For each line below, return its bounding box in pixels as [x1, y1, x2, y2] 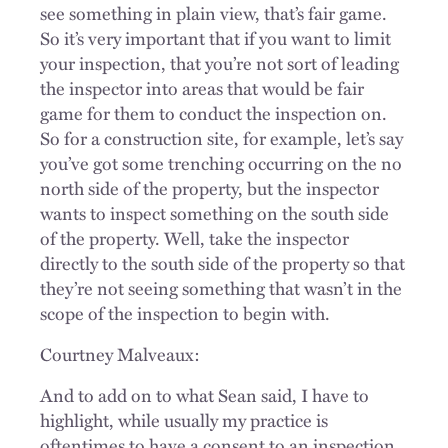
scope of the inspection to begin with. [40, 299, 330, 326]
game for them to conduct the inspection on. [40, 99, 387, 126]
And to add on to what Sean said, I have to [40, 381, 369, 408]
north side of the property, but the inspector [40, 174, 379, 201]
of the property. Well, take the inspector [40, 224, 349, 251]
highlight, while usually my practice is [40, 406, 328, 433]
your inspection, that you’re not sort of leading [40, 49, 399, 76]
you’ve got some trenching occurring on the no [40, 149, 402, 176]
